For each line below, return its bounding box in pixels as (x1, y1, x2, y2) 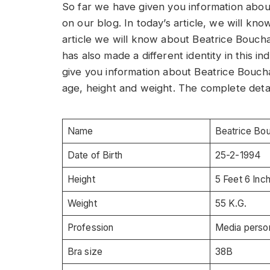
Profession (67, 221, 114, 233)
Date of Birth (67, 149, 122, 161)
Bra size (67, 245, 103, 257)
